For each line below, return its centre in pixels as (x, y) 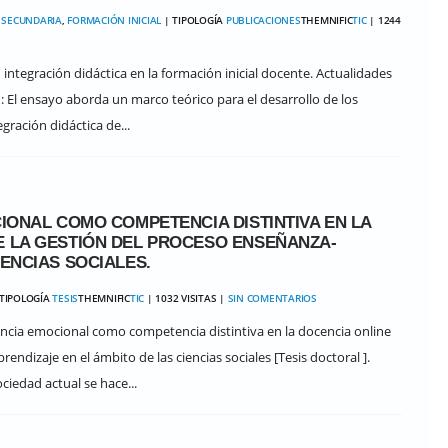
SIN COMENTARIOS (272, 298)
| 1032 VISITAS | (186, 298)
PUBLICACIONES (263, 20)
